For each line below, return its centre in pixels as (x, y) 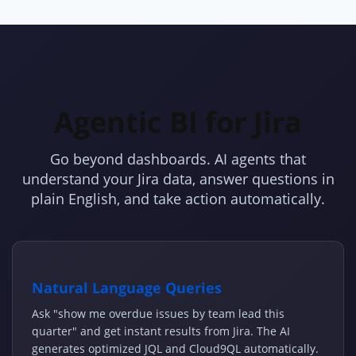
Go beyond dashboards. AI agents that (178, 159)
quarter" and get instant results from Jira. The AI (161, 331)
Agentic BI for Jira (178, 122)
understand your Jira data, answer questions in (178, 179)
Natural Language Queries (127, 288)
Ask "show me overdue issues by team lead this (158, 314)
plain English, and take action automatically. (178, 199)
